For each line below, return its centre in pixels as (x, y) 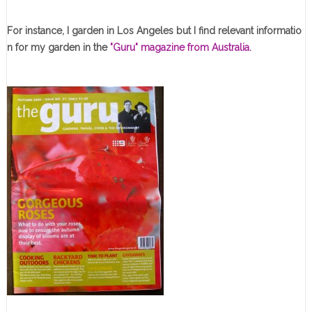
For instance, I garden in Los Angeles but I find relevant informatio (154, 30)
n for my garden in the (57, 47)
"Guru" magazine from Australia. (179, 47)
